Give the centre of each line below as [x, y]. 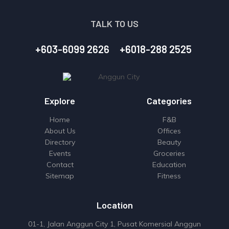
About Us [60, 131]
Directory [60, 142]
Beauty [169, 142]
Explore [60, 101]
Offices [169, 131]
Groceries [169, 154]
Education [169, 165]
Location [114, 205]
